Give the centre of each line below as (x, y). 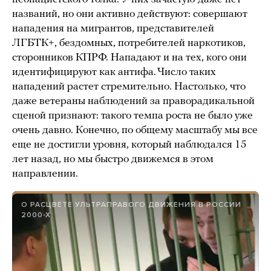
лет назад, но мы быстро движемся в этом (113, 160)
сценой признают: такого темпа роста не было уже (132, 116)
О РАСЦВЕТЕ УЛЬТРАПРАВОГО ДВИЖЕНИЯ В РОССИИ (131, 205)
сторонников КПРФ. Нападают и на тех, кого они (129, 58)
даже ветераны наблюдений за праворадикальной (133, 102)
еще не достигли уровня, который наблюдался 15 (129, 145)
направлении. (45, 174)
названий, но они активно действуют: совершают (130, 15)
